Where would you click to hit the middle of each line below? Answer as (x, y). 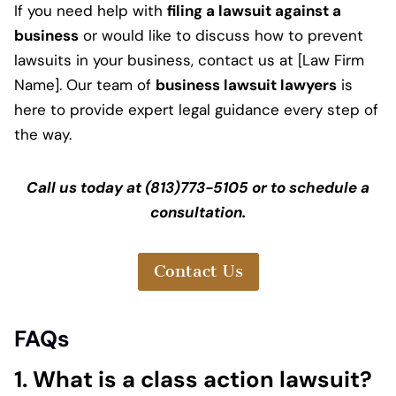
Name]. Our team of (85, 85)
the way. (43, 135)
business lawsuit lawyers (246, 85)
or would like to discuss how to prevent (221, 36)
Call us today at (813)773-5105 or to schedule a (198, 188)
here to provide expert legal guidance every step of (196, 110)
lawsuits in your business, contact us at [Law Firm (189, 61)
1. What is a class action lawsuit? (193, 379)
